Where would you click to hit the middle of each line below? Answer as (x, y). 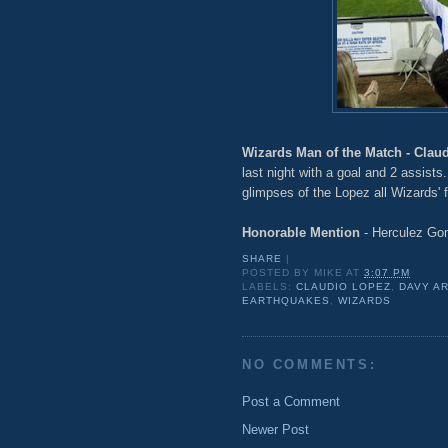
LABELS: (269, 287)
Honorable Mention (303, 232)
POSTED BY (278, 273)
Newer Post (275, 429)
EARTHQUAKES (286, 301)
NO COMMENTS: (309, 365)
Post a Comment (291, 401)
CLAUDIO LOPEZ (344, 287)
